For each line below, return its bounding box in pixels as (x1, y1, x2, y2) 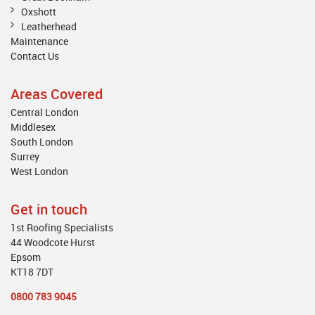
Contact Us (11, 49, 59, 63)
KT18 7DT (11, 264, 53, 278)
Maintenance (11, 34, 68, 48)
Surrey (11, 149, 39, 163)
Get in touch (11, 199, 87, 219)
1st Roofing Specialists (11, 220, 113, 234)
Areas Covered (11, 84, 103, 103)
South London (11, 134, 73, 148)
